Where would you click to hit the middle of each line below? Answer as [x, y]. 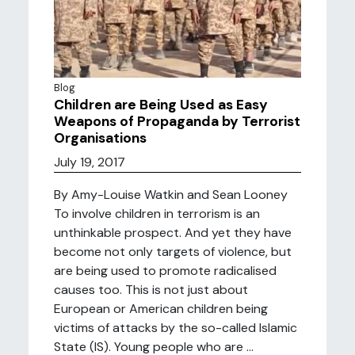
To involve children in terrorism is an [157, 214]
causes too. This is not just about [151, 290]
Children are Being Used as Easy [161, 105]
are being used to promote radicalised [165, 271]
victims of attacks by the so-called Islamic [176, 328]
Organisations [100, 138]
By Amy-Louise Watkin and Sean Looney [171, 195]
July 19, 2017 [90, 162]
